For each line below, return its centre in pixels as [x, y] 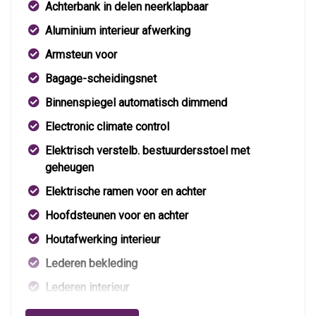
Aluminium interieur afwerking [118, 31]
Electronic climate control [107, 127]
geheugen [69, 168]
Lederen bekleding [91, 264]
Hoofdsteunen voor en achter [117, 216]
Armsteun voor [81, 55]
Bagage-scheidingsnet [101, 79]
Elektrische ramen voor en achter [126, 192]
